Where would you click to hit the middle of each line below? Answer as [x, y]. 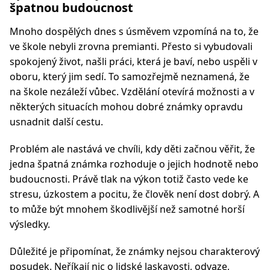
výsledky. [30, 224]
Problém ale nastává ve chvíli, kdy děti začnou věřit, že [132, 149]
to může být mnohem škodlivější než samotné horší [127, 209]
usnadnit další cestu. [56, 122]
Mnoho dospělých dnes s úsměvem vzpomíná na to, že [134, 31]
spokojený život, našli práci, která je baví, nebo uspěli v [133, 61]
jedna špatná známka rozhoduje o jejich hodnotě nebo [134, 164]
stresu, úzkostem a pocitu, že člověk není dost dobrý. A [134, 194]
